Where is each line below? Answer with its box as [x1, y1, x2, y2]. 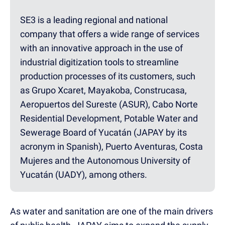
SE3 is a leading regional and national [20, 14, 168, 25]
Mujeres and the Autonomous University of [20, 155, 190, 166]
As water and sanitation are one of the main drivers [10, 205, 213, 216]
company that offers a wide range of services [20, 28, 199, 39]
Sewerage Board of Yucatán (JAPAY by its [20, 127, 187, 138]
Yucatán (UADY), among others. [20, 169, 147, 180]
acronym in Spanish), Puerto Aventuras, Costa [20, 141, 203, 152]
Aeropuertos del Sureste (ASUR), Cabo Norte [20, 98, 198, 109]
